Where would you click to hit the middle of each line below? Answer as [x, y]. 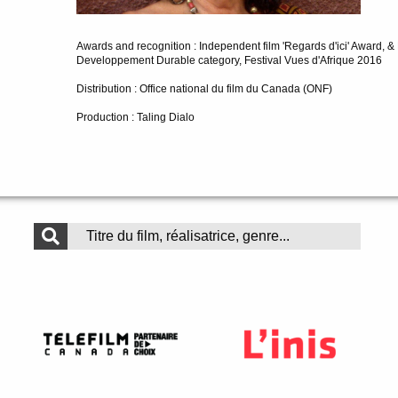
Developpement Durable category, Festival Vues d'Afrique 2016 [230, 60]
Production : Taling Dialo [136, 117]
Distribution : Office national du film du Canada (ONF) [205, 88]
